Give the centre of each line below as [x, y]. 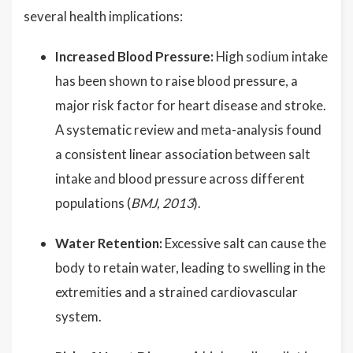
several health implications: [103, 16]
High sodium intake [271, 56]
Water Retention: [109, 243]
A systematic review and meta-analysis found [188, 130]
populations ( [93, 203]
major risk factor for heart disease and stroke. [191, 105]
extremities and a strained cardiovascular [176, 292]
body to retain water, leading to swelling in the [190, 268]
